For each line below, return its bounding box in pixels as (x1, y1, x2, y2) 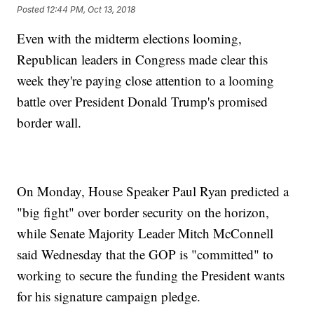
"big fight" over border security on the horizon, (17, 203, 270, 221)
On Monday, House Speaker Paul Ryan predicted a (17, 182, 289, 200)
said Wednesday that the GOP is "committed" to (17, 245, 274, 264)
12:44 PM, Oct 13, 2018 (46, 4, 136, 15)
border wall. (17, 114, 82, 132)
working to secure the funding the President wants (17, 266, 285, 285)
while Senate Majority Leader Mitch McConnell (17, 224, 274, 243)
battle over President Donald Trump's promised (17, 93, 268, 111)
